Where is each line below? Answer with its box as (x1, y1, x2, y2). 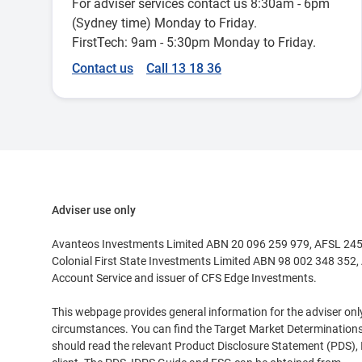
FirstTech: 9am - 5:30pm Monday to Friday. (72, 35, 316, 50)
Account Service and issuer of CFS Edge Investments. (52, 271, 317, 284)
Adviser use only (52, 204, 136, 217)
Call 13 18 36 (146, 61, 221, 76)
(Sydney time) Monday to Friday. (72, 15, 257, 31)
